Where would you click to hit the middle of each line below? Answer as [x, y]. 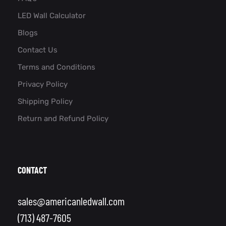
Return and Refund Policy [63, 118]
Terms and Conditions [56, 67]
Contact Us [38, 50]
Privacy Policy [43, 84]
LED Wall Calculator [52, 15]
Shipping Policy [45, 101]
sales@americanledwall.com [71, 201]
